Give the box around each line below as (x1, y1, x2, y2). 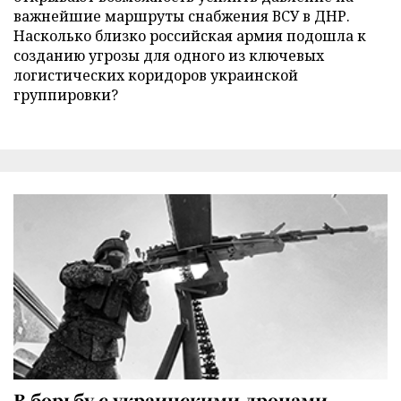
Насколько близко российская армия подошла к (13, 25, 366, 46)
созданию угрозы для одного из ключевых (13, 45, 324, 65)
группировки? (13, 84, 118, 105)
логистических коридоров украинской (13, 64, 298, 85)
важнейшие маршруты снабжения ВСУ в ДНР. (13, 5, 350, 26)
